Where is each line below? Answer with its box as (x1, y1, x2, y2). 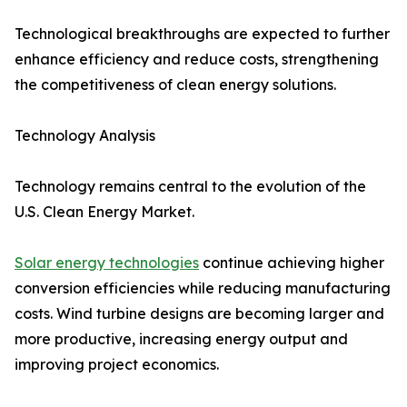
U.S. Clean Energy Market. (15, 203, 194, 222)
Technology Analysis (15, 126, 155, 145)
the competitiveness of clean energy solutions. (15, 75, 336, 94)
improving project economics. (15, 355, 219, 374)
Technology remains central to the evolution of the (15, 177, 366, 196)
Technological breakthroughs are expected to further (15, 25, 390, 44)
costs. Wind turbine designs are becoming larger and (15, 304, 384, 323)
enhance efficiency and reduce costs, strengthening (15, 50, 379, 69)
